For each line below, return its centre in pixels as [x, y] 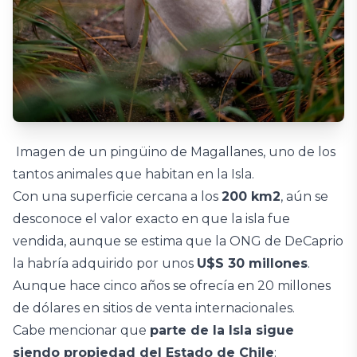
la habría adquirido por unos [105, 263]
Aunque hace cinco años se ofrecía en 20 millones [172, 285]
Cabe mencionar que [81, 330]
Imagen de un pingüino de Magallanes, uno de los [174, 151]
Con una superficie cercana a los [117, 196]
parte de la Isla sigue [222, 330]
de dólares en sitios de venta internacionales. [154, 308]
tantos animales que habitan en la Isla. [133, 174]
